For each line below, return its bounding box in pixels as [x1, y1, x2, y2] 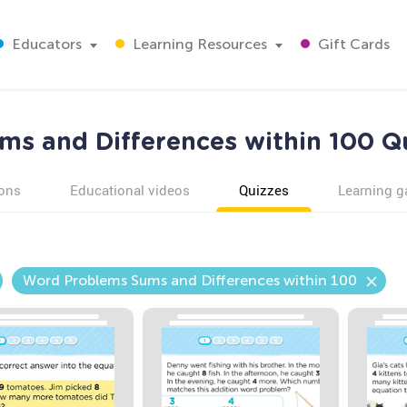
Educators [8, 35, 82, 53]
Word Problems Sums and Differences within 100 [22, 272, 357, 289]
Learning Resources [129, 35, 267, 53]
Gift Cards [314, 35, 390, 53]
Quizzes [238, 181, 289, 199]
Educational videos [69, 181, 190, 199]
